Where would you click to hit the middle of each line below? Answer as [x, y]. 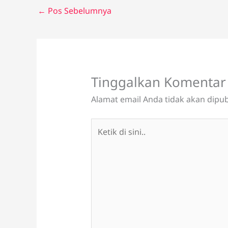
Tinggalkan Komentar [158, 82]
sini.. [99, 152]
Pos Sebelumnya [79, 11]
